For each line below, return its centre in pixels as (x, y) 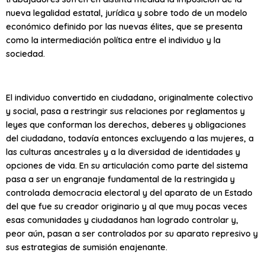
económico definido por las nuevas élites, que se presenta (124, 27)
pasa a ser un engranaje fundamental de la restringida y (120, 179)
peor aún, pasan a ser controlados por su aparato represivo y (132, 234)
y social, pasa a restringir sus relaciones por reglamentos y (125, 111)
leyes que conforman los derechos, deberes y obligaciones (126, 125)
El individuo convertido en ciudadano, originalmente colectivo (130, 98)
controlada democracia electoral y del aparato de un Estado (129, 193)
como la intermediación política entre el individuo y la (113, 40)
